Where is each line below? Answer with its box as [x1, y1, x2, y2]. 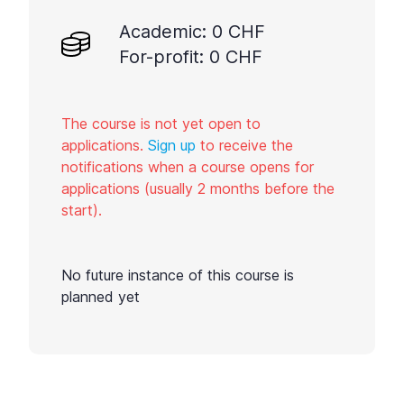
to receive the [196, 136, 293, 154]
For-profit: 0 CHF [119, 46, 262, 68]
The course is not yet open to [61, 115, 261, 133]
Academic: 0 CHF [119, 21, 265, 42]
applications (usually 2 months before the [61, 179, 335, 197]
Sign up [148, 136, 196, 154]
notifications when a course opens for [61, 158, 314, 176]
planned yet [61, 288, 140, 306]
